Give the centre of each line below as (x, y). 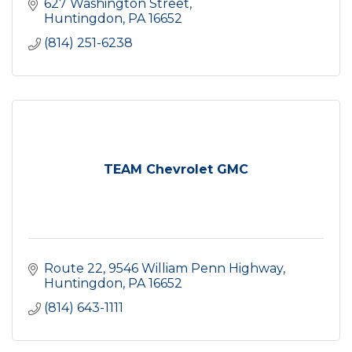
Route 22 (73, 268)
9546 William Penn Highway (196, 268)
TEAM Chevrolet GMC (176, 169)
